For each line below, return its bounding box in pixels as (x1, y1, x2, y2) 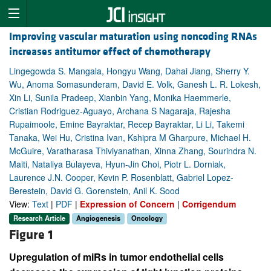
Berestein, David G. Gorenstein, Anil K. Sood (9, 184, 180, 197)
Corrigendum (182, 198, 236, 211)
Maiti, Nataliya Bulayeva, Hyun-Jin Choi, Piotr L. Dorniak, (9, 158, 226, 171)
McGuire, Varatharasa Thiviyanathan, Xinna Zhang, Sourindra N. (9, 145, 256, 157)
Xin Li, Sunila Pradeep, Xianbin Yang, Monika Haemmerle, (9, 91, 231, 104)
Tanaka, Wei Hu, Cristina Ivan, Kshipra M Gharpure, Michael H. (9, 131, 251, 144)
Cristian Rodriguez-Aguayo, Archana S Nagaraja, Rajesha (9, 105, 230, 117)
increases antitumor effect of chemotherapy (9, 45, 211, 59)
